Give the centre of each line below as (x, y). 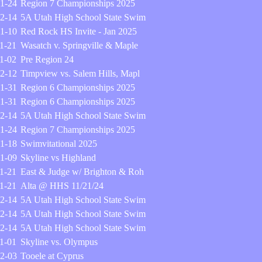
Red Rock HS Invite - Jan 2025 (79, 31)
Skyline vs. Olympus (59, 242)
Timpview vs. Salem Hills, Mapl (80, 73)
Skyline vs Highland (58, 158)
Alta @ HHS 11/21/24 (62, 186)
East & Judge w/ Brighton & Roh (82, 172)
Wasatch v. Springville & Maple (79, 45)
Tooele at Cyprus (52, 256)
